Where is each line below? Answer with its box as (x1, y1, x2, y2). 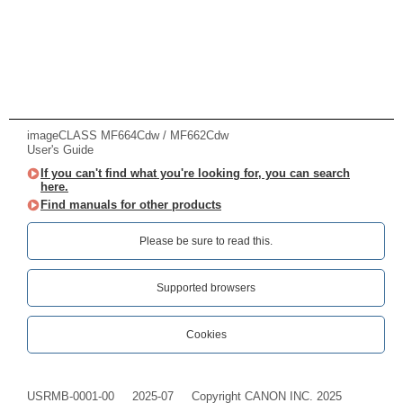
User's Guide (27, 143, 94, 157)
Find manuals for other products (40, 198, 221, 211)
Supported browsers (157, 282, 255, 294)
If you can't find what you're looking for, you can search (40, 166, 350, 180)
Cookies (185, 328, 227, 341)
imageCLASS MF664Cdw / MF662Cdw (27, 129, 228, 142)
